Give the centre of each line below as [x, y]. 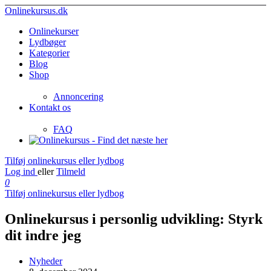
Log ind [21, 171]
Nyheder [46, 261]
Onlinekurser [54, 31]
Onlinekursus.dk [36, 11]
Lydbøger [47, 42]
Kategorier [49, 53]
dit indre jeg [43, 235]
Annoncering [78, 96]
